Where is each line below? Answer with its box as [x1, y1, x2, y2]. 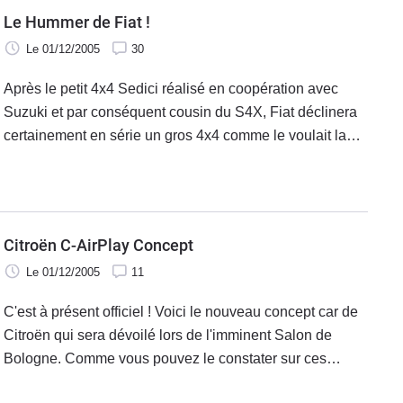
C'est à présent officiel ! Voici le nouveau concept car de [4, 303, 358, 319]
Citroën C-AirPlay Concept [4, 235, 193, 255]
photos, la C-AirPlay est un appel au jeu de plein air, [4, 373, 334, 390]
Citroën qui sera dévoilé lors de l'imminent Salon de [4, 327, 332, 343]
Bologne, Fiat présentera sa [4, 174, 180, 190]
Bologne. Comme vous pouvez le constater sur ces [4, 350, 327, 366]
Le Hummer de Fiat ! [4, 12, 150, 31]
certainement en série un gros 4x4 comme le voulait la [4, 127, 346, 143]
